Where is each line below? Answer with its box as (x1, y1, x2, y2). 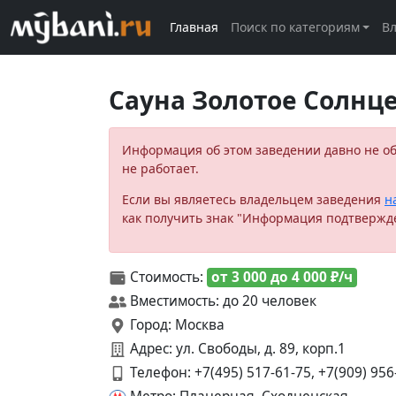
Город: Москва (126, 315, 225, 334)
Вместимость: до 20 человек (126, 291, 316, 310)
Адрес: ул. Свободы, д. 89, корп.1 (126, 339, 346, 358)
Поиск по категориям (230, 19, 360, 36)
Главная (169, 19, 218, 36)
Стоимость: (126, 267, 207, 286)
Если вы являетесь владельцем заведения (122, 190, 385, 208)
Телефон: (126, 362, 194, 382)
